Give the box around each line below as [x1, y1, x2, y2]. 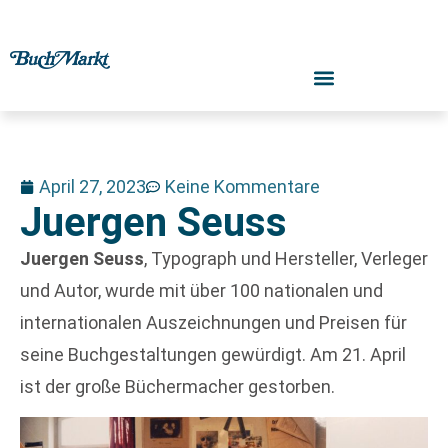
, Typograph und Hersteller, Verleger [144, 248, 428, 269]
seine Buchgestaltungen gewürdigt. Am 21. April [20, 344, 406, 365]
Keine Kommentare [165, 176, 320, 197]
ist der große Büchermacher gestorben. [20, 376, 335, 397]
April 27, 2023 [39, 176, 146, 197]
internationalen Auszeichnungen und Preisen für [20, 312, 407, 333]
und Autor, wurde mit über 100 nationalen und [20, 280, 383, 301]
